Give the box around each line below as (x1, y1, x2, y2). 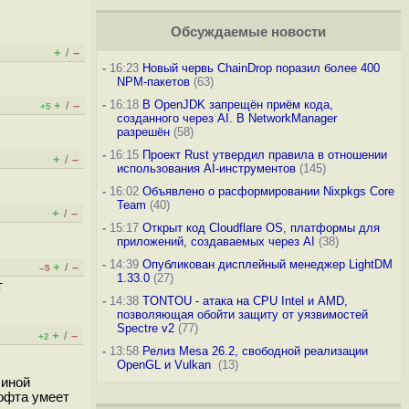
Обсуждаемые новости (170, 25, 326, 39)
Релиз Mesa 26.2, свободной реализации (142, 344, 368, 358)
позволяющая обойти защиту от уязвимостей (116, 308, 368, 321)
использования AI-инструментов (116, 162, 296, 175)
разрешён (116, 125, 170, 139)
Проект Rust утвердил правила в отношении (142, 148, 387, 162)
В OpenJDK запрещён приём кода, (142, 98, 333, 111)
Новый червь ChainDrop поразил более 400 (142, 61, 380, 75)
